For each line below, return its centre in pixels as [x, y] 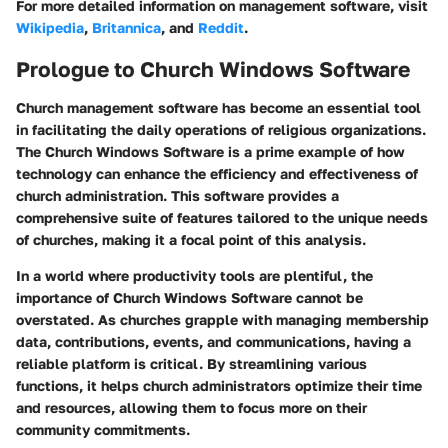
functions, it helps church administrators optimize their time [219, 385]
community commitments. [103, 429]
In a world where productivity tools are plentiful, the [194, 275]
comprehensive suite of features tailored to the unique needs [222, 217]
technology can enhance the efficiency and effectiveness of [217, 173]
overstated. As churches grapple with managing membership [222, 319]
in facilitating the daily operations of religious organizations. [221, 129]
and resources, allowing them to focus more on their [191, 407]
